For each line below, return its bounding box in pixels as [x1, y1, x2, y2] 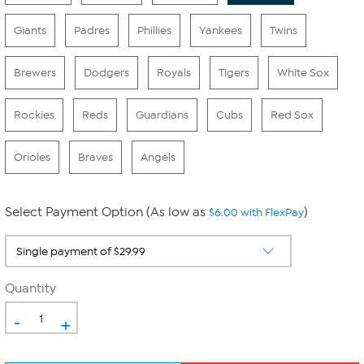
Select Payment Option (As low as [5, 205, 209, 219]
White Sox [277, 66, 329, 80]
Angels [141, 150, 175, 164]
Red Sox [271, 108, 314, 122]
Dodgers [84, 66, 129, 80]
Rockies [14, 108, 54, 122]
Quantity [5, 281, 56, 296]
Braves [78, 150, 113, 164]
